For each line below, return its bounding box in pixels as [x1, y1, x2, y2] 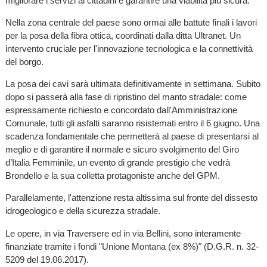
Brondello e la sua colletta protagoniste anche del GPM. [5, 170, 220, 181]
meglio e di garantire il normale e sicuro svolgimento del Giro [5, 144, 239, 155]
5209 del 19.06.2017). [5, 254, 89, 265]
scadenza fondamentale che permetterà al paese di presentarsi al [5, 131, 259, 142]
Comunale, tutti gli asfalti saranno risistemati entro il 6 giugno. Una [5, 118, 260, 129]
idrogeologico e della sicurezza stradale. [5, 206, 163, 216]
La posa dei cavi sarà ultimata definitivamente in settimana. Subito [5, 79, 260, 89]
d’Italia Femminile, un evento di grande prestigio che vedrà [5, 157, 230, 168]
